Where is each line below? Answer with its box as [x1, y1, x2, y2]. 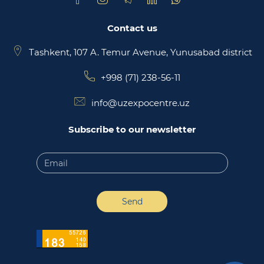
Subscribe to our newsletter [68, 124, 196, 135]
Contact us [107, 22, 157, 34]
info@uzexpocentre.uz [91, 97, 190, 108]
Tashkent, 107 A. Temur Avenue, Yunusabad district [28, 47, 252, 58]
